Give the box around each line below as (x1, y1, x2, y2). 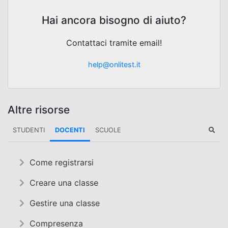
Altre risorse (8, 103, 70, 116)
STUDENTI (13, 126, 45, 134)
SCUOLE (95, 126, 121, 134)
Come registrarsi (30, 157, 94, 167)
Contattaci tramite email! (66, 37, 162, 48)
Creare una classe (30, 177, 98, 188)
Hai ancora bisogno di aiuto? (42, 13, 186, 26)
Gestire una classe (30, 197, 100, 208)
